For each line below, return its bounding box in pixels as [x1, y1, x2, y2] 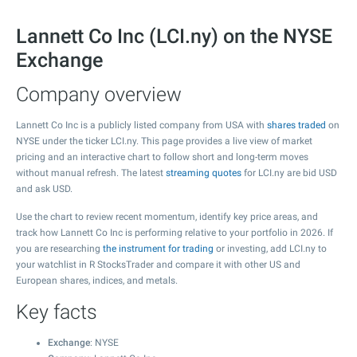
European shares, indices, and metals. [16, 275, 178, 286]
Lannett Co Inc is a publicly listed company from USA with [16, 120, 267, 131]
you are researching [16, 243, 103, 254]
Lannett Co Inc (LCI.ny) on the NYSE [16, 25, 332, 48]
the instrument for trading [103, 243, 214, 254]
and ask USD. [16, 183, 73, 194]
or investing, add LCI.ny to [214, 243, 327, 254]
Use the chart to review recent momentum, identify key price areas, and [16, 211, 318, 222]
